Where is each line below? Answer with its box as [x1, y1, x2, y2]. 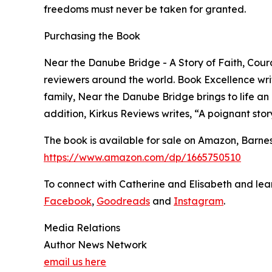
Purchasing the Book [44, 30, 140, 42]
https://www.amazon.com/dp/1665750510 [44, 151, 241, 164]
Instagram [174, 195, 223, 208]
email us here [44, 256, 106, 268]
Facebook [44, 195, 92, 208]
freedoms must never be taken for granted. [44, 3, 246, 16]
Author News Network [44, 239, 147, 251]
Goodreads [97, 195, 150, 208]
